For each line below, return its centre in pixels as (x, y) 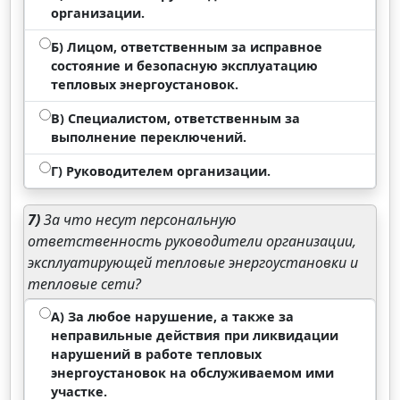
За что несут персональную (139, 220)
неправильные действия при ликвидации (195, 335)
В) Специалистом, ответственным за (176, 118)
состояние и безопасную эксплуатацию (185, 66)
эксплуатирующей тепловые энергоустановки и (193, 262)
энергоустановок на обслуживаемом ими (193, 373)
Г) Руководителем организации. (161, 171)
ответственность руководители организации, (192, 241)
